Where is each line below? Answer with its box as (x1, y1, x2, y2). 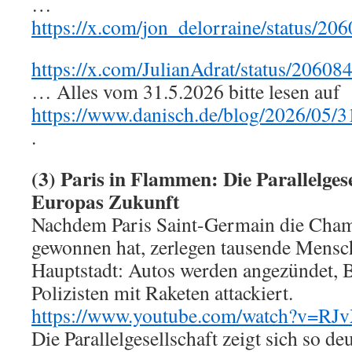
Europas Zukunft (31, 186, 180, 216)
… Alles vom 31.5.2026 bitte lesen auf (31, 78, 340, 104)
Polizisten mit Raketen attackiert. (31, 279, 293, 306)
